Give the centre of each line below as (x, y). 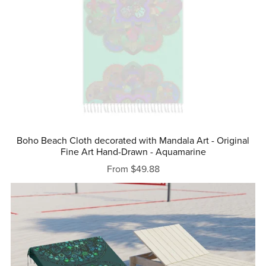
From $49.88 (133, 170)
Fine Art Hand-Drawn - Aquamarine (133, 152)
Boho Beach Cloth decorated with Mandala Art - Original (133, 141)
